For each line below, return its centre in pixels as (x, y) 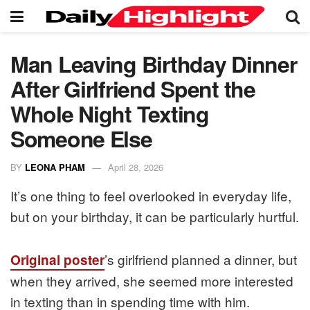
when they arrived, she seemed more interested (152, 280)
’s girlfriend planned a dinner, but (201, 259)
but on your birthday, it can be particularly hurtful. (155, 216)
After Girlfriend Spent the (133, 89)
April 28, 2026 (136, 167)
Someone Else (81, 138)
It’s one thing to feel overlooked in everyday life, (151, 195)
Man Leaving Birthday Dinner (154, 64)
